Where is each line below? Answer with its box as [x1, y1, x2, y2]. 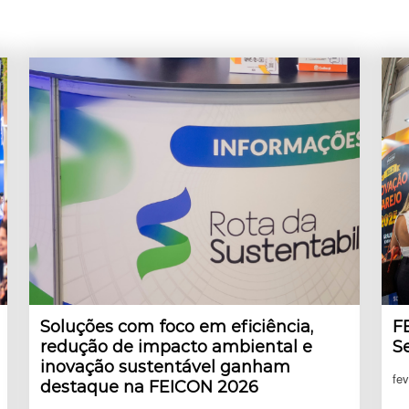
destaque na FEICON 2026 [40, 376, 258, 397]
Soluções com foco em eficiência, [40, 316, 313, 337]
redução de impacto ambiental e [40, 336, 312, 357]
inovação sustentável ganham [40, 356, 290, 377]
